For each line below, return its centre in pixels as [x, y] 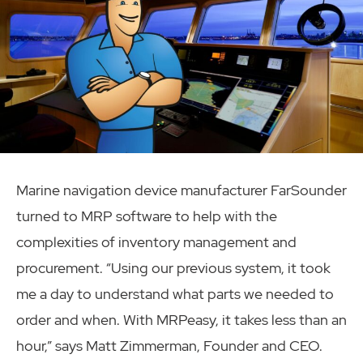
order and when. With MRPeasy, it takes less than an [181, 320]
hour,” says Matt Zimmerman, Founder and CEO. [169, 346]
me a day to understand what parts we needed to [175, 294]
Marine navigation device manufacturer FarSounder [181, 190]
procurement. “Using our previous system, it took [173, 268]
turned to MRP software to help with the [147, 216]
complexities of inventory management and [156, 242]
